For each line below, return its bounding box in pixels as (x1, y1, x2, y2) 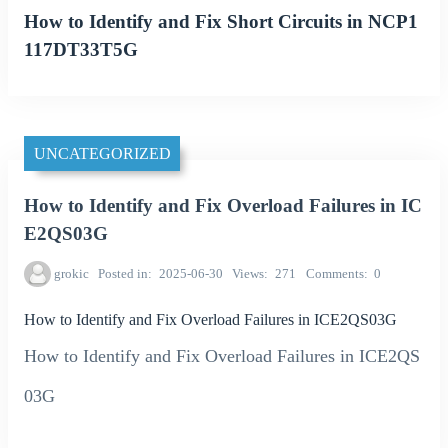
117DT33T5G (24, 38, 138, 60)
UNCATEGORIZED (33, 144, 171, 162)
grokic (53, 266, 89, 282)
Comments (305, 266, 364, 282)
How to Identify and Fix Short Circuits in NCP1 (24, 10, 418, 32)
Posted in (98, 266, 149, 282)
